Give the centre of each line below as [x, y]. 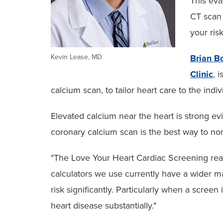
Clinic [202, 74]
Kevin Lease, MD [76, 57]
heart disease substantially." [104, 205]
